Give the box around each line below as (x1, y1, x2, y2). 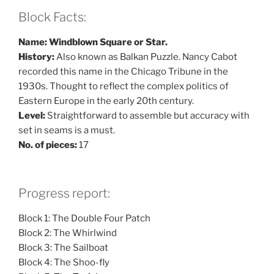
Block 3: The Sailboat (18, 242, 108, 253)
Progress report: (18, 185, 110, 201)
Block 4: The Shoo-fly (18, 256, 109, 268)
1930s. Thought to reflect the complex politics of (18, 81, 229, 92)
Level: (18, 110, 45, 122)
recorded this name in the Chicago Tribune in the (18, 66, 228, 78)
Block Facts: (18, 10, 86, 25)
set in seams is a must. (18, 125, 115, 136)
